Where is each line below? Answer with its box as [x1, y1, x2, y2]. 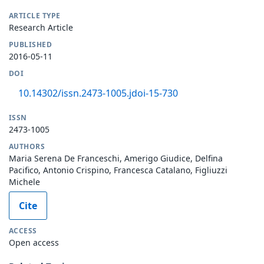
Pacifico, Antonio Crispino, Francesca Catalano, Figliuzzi [9, 164, 227, 176]
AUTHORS [9, 141, 45, 151]
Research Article [9, 21, 73, 33]
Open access [9, 236, 59, 248]
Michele [9, 176, 40, 187]
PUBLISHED [9, 39, 52, 49]
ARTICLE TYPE [9, 10, 61, 21]
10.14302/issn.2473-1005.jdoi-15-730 [18, 86, 178, 100]
